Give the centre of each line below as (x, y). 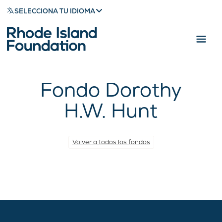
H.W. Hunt (111, 111)
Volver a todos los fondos (111, 142)
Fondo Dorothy (111, 90)
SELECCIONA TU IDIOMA (55, 11)
